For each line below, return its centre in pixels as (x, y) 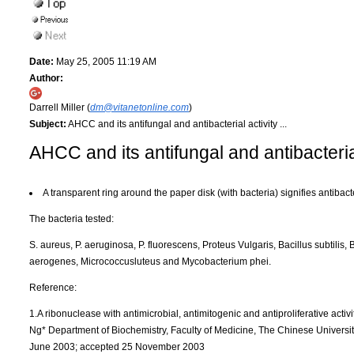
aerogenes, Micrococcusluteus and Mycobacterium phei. (150, 261)
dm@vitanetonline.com (139, 107)
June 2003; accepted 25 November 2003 (117, 346)
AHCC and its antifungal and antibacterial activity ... (177, 124)
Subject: (48, 124)
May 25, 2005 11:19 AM (105, 61)
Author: (46, 78)
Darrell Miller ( (60, 107)
